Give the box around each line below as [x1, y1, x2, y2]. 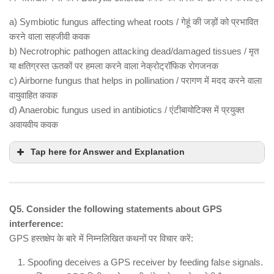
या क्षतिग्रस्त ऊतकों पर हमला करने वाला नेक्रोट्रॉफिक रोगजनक [9, 61, 218, 72]
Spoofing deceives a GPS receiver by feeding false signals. [28, 257, 263, 268]
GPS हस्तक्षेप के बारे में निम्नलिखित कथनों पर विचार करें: [9, 233, 193, 244]
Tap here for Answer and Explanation [31, 147, 185, 157]
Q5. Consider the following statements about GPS [9, 204, 222, 215]
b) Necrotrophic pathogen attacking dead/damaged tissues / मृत [9, 46, 259, 57]
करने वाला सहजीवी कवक [9, 31, 90, 42]
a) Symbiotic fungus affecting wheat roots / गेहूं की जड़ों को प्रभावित [9, 17, 258, 28]
